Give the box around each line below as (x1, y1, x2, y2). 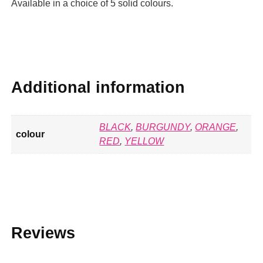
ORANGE (195, 122, 237, 133)
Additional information (11, 79, 186, 97)
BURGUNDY (136, 122, 191, 133)
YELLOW (124, 136, 164, 147)
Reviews (11, 224, 76, 242)
